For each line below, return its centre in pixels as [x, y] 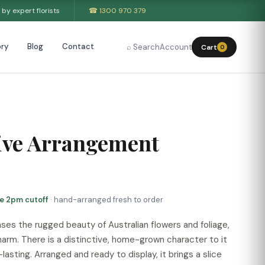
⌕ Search [143, 47]
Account [176, 47]
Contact [78, 46]
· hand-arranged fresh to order [107, 200]
